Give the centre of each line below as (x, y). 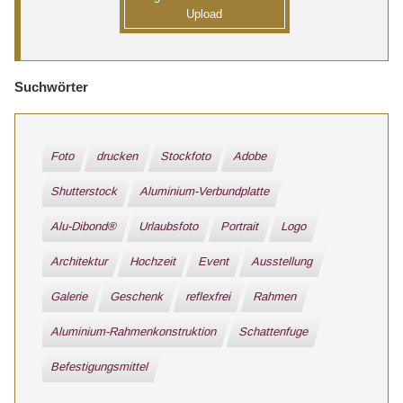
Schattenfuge (274, 332)
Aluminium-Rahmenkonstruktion (134, 332)
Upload (204, 14)
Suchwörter (51, 87)
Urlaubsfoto (170, 227)
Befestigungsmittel (100, 367)
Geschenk (138, 297)
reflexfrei (209, 297)
